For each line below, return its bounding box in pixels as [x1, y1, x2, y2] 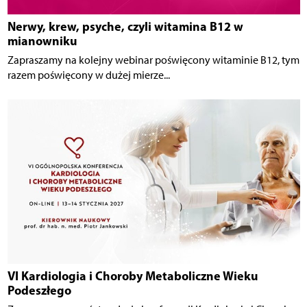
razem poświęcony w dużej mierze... [7, 69, 170, 82]
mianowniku [7, 33, 77, 49]
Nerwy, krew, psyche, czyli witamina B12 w [7, 19, 243, 35]
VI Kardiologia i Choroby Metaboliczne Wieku [7, 268, 258, 284]
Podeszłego [7, 282, 71, 299]
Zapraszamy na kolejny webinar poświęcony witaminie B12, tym [7, 53, 299, 67]
